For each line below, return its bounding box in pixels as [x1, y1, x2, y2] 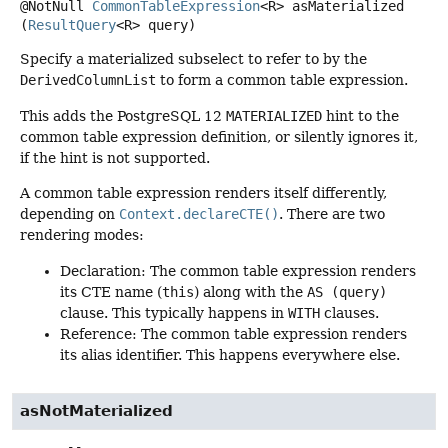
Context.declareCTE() [119, 206, 279, 223]
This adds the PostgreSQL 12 [20, 107, 226, 124]
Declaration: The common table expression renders [60, 262, 416, 279]
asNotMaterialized [20, 401, 173, 420]
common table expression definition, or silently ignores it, [20, 128, 418, 145]
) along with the [194, 283, 307, 300]
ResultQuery [28, 17, 116, 34]
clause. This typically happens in [60, 304, 288, 321]
